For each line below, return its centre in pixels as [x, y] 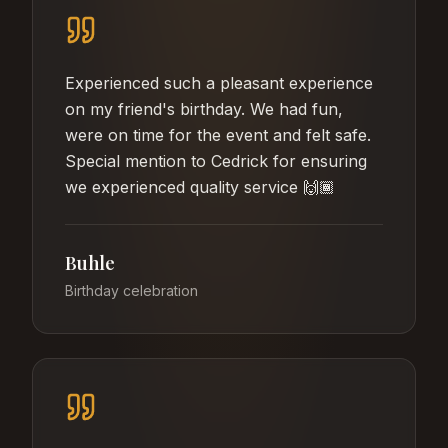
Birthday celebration [131, 291]
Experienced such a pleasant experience [219, 83]
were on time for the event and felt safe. [218, 135]
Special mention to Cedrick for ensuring [216, 161]
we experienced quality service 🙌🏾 [200, 187]
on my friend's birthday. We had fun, [204, 109]
